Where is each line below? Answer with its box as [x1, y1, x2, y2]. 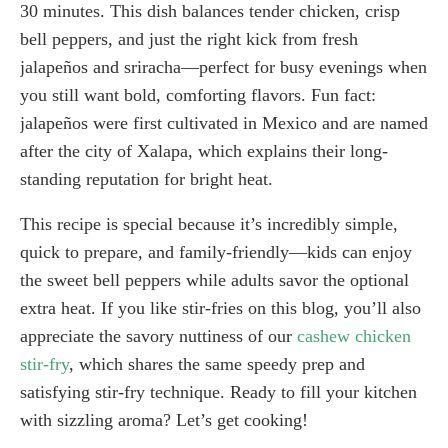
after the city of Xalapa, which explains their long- [20, 140, 388, 161]
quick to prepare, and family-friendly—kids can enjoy [20, 241, 412, 262]
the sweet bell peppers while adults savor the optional [20, 269, 409, 290]
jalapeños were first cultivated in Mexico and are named [20, 112, 428, 133]
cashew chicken [297, 325, 411, 346]
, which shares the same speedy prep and [69, 353, 365, 374]
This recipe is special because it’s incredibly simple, [20, 213, 398, 234]
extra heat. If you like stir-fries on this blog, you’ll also [20, 297, 421, 318]
